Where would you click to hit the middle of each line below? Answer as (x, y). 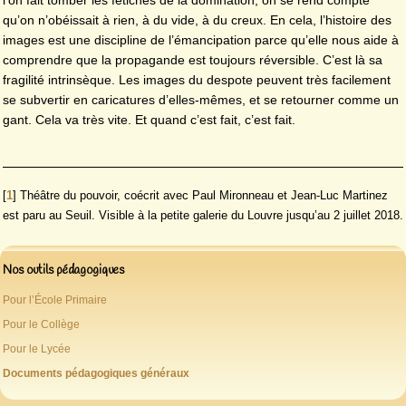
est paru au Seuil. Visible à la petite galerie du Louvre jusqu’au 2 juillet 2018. (203, 215)
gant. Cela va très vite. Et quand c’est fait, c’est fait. (149, 120)
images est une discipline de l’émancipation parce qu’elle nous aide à (201, 40)
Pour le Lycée (37, 348)
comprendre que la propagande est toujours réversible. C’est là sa (193, 60)
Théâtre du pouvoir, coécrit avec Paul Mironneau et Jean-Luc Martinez (204, 195)
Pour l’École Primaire (55, 300)
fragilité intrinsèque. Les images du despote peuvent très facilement (197, 80)
